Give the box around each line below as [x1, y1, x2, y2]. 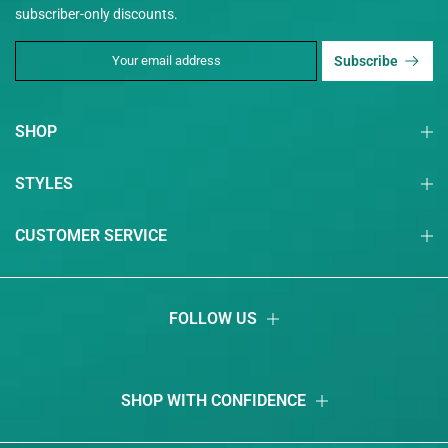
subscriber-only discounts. [15, 6, 178, 22]
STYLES [15, 174, 73, 193]
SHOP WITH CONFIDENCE [120, 391, 306, 411]
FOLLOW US [169, 309, 257, 329]
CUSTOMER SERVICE [15, 226, 167, 245]
